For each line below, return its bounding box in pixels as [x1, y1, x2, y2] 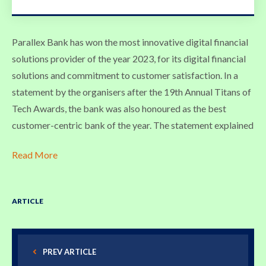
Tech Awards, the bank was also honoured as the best [12, 103, 226, 115]
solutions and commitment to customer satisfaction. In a [12, 69, 238, 81]
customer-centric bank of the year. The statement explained [12, 119, 254, 131]
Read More [12, 149, 58, 161]
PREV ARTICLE [43, 247, 96, 257]
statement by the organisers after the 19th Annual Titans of [12, 86, 251, 98]
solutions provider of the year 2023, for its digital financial [12, 53, 246, 65]
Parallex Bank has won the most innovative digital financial [12, 36, 248, 48]
